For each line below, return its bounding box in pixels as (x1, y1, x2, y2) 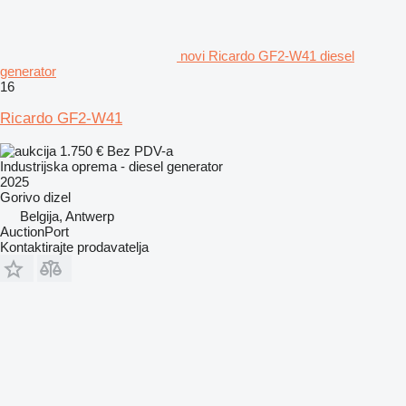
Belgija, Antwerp (20, 208, 114, 224)
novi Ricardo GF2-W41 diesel (180, 47, 354, 63)
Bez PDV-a (107, 142, 173, 159)
